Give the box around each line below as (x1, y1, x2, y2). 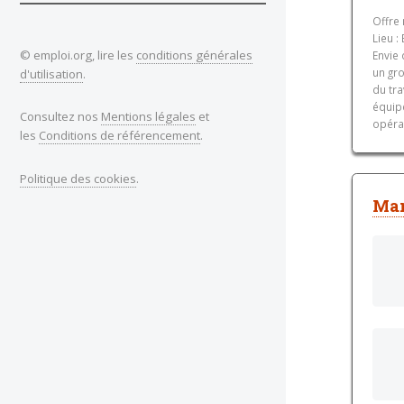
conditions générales (136, 46, 252, 63)
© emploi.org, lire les (20, 46, 136, 63)
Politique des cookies (20, 170, 136, 187)
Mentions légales (101, 108, 196, 125)
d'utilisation (20, 65, 83, 82)
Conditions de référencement (39, 127, 200, 144)
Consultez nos (20, 108, 101, 125)
